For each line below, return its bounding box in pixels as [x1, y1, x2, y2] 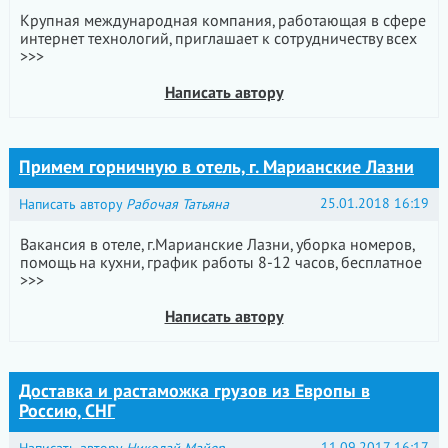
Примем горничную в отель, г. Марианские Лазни [18, 157, 414, 178]
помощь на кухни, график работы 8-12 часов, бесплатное [19, 254, 422, 272]
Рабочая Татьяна [125, 196, 229, 213]
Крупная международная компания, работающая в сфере [19, 12, 426, 30]
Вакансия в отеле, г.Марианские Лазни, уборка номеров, [19, 236, 414, 254]
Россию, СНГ [18, 401, 115, 422]
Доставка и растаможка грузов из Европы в [18, 381, 370, 402]
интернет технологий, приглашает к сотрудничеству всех [19, 30, 417, 48]
